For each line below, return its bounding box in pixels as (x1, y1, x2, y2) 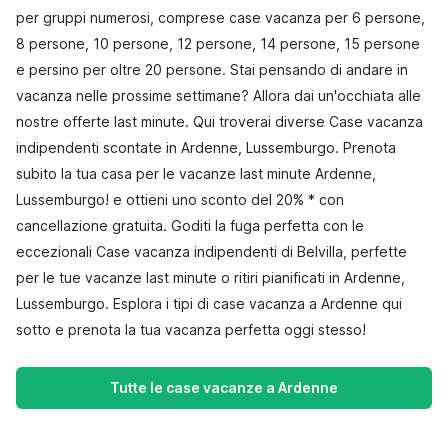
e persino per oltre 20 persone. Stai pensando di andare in (16, 61, 408, 78)
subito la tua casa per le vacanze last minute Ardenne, (16, 165, 376, 182)
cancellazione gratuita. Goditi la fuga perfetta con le (16, 217, 364, 234)
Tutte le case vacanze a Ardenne (110, 379, 338, 396)
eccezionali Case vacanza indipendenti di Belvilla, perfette (16, 243, 407, 260)
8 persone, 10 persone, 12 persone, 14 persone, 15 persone (16, 35, 420, 52)
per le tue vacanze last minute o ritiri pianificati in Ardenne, (16, 269, 405, 286)
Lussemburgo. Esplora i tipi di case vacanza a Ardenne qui (16, 295, 402, 312)
